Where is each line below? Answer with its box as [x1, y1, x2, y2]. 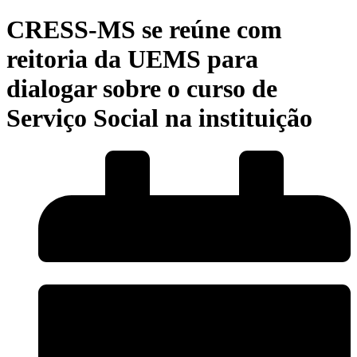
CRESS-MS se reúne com [6, 15, 282, 45]
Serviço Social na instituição [6, 104, 312, 133]
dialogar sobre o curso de [6, 74, 277, 104]
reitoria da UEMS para [6, 45, 258, 74]
